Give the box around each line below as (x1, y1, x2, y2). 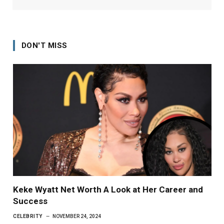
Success (13, 195, 47, 206)
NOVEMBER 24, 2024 (52, 213, 101, 219)
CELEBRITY (13, 213, 42, 219)
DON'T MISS (21, 41, 67, 50)
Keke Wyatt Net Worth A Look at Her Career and (13, 184, 203, 194)
